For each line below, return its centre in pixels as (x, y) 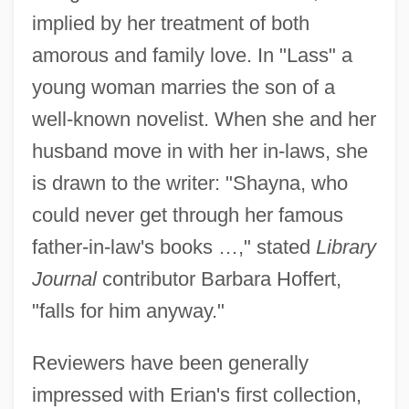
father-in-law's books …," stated (173, 246)
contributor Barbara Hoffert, (219, 278)
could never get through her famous (187, 215)
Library (346, 246)
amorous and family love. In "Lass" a (192, 55)
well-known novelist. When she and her (204, 119)
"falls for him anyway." (128, 310)
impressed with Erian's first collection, (196, 394)
